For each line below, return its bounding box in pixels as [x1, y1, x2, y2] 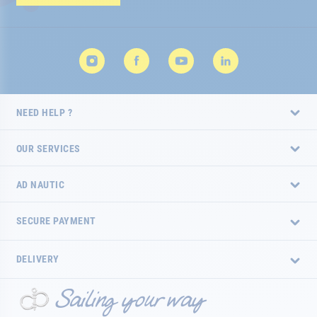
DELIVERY [16, 253, 59, 265]
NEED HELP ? [16, 107, 73, 118]
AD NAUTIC [16, 179, 65, 190]
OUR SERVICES [16, 143, 81, 154]
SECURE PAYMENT [16, 215, 96, 226]
